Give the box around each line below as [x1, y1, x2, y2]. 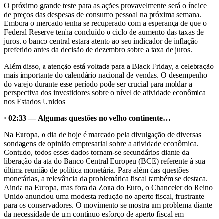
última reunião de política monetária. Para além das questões [4, 166, 189, 175]
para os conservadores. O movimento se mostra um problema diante [4, 201, 212, 210]
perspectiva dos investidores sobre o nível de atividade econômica [4, 88, 206, 97]
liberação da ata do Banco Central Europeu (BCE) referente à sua [4, 157, 205, 166]
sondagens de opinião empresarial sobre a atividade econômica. [4, 139, 198, 148]
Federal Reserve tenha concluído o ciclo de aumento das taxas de [4, 28, 204, 37]
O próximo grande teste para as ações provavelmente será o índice [4, 1, 207, 10]
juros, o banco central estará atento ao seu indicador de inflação [4, 37, 198, 45]
